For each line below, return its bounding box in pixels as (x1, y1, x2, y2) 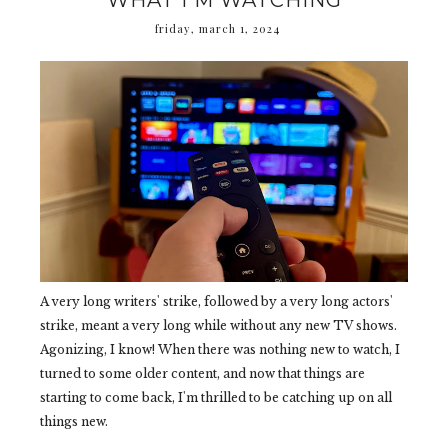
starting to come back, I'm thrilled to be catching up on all (40, 390, 392, 406)
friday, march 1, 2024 (155, 21, 280, 36)
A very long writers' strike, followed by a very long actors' (40, 294, 393, 310)
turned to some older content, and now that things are (40, 366, 365, 382)
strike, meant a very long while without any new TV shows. (40, 318, 397, 334)
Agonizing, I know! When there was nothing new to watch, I (40, 342, 400, 358)
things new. (40, 414, 108, 430)
